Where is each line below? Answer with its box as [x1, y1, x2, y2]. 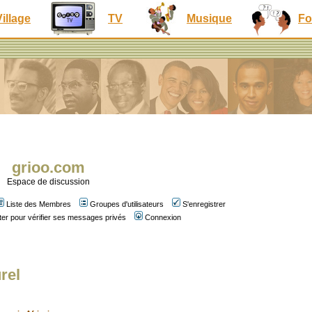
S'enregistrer [182, 200, 226, 208]
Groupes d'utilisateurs [90, 200, 164, 208]
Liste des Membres [6, 200, 71, 208]
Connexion [145, 213, 181, 221]
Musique [187, 13, 232, 24]
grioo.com [11, 159, 85, 176]
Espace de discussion [6, 177, 90, 187]
